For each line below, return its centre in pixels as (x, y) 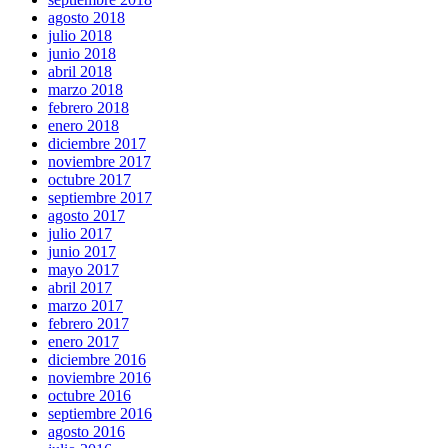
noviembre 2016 (99, 377)
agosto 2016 (86, 431)
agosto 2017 (86, 215)
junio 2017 (82, 251)
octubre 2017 (89, 179)
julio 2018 (80, 35)
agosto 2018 (86, 17)
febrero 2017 (88, 323)
